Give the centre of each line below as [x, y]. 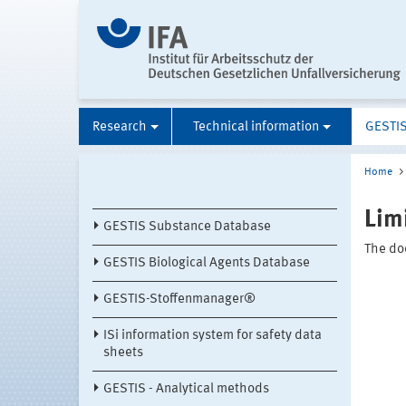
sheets [123, 353]
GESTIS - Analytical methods [186, 390]
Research [119, 128]
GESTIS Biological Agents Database [207, 264]
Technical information [256, 128]
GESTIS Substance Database [187, 227]
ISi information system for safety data [213, 336]
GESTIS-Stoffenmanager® [179, 300]
